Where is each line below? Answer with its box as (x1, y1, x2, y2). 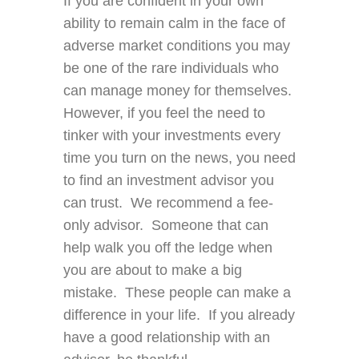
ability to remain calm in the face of (63, 15, 285, 32)
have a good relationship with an (63, 329, 270, 346)
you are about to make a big (63, 262, 242, 279)
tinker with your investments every (63, 127, 280, 144)
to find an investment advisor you (63, 172, 274, 189)
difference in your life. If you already (63, 307, 295, 324)
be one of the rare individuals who (63, 60, 279, 77)
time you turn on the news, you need (63, 150, 296, 167)
